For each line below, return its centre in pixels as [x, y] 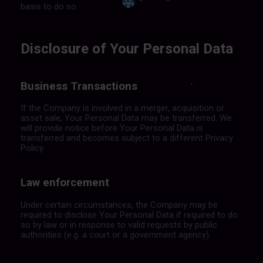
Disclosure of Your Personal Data [127, 48]
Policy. [32, 148]
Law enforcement [65, 183]
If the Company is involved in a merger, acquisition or [122, 108]
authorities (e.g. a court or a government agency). [115, 235]
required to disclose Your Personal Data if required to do [129, 215]
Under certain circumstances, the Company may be [119, 205]
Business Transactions [79, 86]
